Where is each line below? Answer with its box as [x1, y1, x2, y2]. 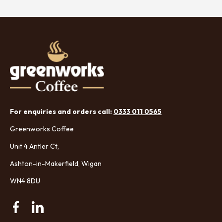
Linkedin [37, 207, 65, 218]
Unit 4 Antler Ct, [10, 142, 60, 151]
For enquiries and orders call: [10, 107, 113, 116]
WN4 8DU [10, 176, 40, 186]
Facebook [15, 207, 50, 218]
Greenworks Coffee [10, 124, 74, 134]
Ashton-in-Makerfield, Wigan [10, 159, 103, 168]
